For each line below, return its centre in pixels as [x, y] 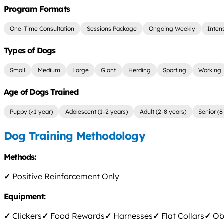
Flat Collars [182, 216]
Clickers [26, 216]
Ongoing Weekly [172, 29]
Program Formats [37, 9]
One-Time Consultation [42, 29]
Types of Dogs [30, 51]
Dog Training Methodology [75, 136]
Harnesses [132, 216]
